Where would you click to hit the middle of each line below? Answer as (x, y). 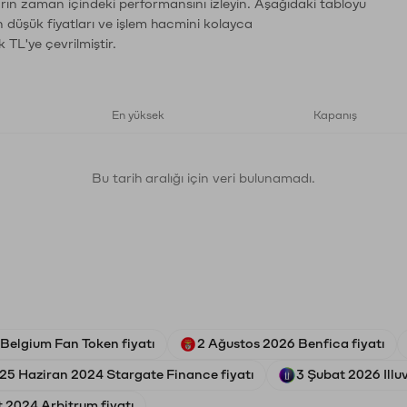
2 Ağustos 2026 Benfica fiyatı (291, 344)
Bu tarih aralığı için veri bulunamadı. (203, 179)
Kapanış (335, 115)
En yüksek (138, 115)
